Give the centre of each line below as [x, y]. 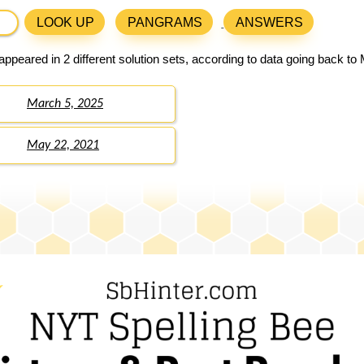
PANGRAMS [165, 23]
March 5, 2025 [65, 104]
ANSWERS [270, 23]
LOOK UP [66, 23]
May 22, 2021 [63, 146]
